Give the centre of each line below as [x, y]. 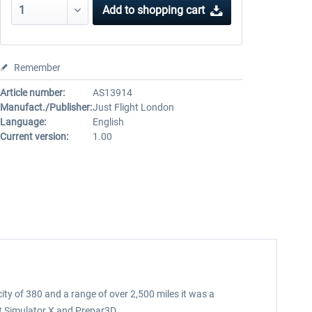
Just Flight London [133, 107]
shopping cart [171, 10]
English [108, 122]
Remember [37, 68]
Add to [119, 10]
